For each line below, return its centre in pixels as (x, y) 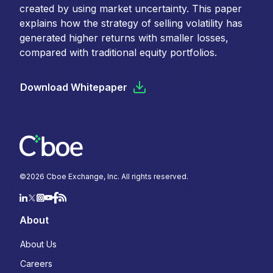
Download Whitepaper (74, 87)
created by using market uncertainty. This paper (131, 9)
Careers (36, 264)
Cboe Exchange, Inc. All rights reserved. (116, 177)
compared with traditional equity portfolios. (118, 53)
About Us (38, 244)
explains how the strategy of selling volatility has (131, 23)
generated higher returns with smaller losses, (124, 38)
